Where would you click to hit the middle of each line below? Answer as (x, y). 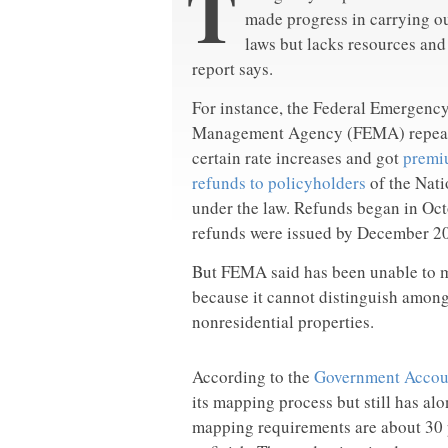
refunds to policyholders (279, 182)
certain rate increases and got (297, 157)
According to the (253, 376)
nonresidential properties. (283, 321)
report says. (232, 68)
